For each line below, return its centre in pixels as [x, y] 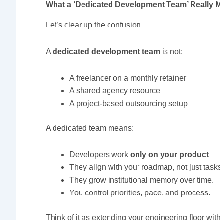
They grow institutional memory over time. [142, 180]
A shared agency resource [115, 91]
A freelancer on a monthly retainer [128, 78]
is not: [172, 52]
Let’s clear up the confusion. [95, 25]
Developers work [100, 155]
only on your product [170, 155]
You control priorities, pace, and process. [140, 193]
